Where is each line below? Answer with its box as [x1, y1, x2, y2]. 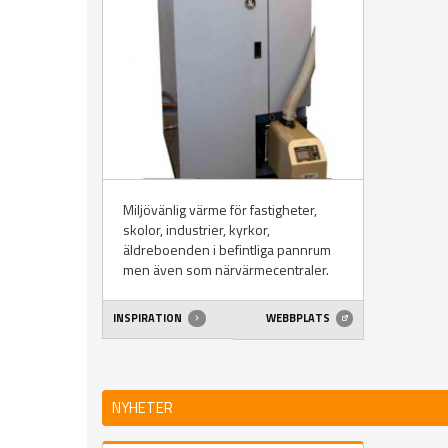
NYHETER [112, 395, 173, 419]
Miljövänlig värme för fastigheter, [123, 198, 317, 220]
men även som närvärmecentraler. [123, 258, 329, 280]
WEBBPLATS [265, 310, 332, 327]
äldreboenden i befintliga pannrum [123, 238, 331, 260]
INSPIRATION [113, 310, 184, 327]
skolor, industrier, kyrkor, [123, 218, 270, 240]
